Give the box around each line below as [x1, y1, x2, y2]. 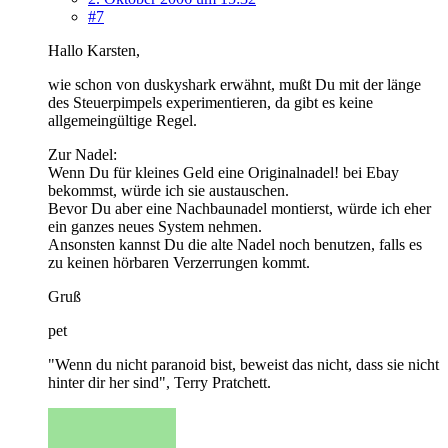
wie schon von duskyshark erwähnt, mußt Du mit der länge [48, 75, 421, 93]
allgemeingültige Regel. [48, 111, 197, 129]
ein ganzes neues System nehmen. [48, 217, 262, 235]
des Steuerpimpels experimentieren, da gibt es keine [48, 93, 373, 111]
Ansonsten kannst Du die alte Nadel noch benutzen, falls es [48, 235, 422, 253]
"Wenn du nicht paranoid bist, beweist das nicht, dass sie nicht [48, 355, 439, 373]
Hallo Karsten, [48, 41, 140, 59]
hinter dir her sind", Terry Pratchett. [48, 373, 271, 391]
